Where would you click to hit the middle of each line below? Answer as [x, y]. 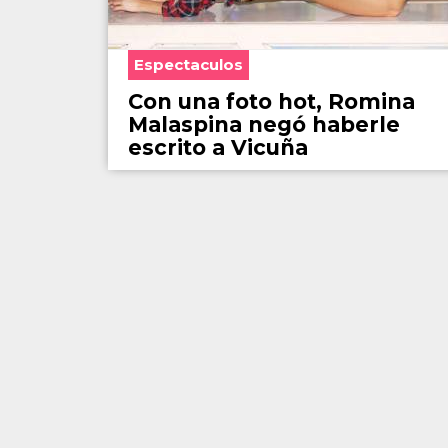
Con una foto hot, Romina [271, 102]
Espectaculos [188, 65]
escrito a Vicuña [218, 148]
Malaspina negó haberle [264, 125]
